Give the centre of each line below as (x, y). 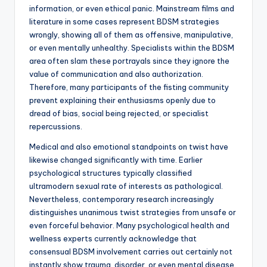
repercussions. (56, 127)
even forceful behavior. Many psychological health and (129, 226)
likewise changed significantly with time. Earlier (116, 160)
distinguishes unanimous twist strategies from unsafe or (133, 212)
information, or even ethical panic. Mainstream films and (132, 9)
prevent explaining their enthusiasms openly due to (122, 100)
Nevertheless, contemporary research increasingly (122, 199)
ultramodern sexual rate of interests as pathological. (126, 186)
